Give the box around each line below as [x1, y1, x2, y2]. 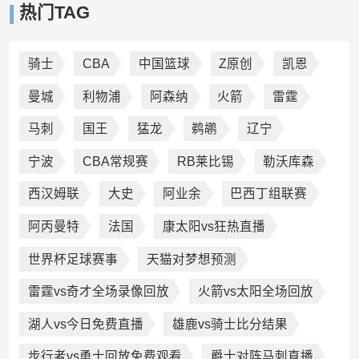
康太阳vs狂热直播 [163, 220, 266, 234]
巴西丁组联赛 [230, 187, 308, 201]
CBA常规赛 [82, 154, 148, 168]
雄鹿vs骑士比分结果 [171, 317, 288, 331]
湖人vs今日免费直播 [27, 317, 143, 331]
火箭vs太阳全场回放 [197, 284, 313, 299]
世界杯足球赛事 [27, 252, 118, 266]
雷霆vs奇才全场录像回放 [27, 284, 169, 299]
